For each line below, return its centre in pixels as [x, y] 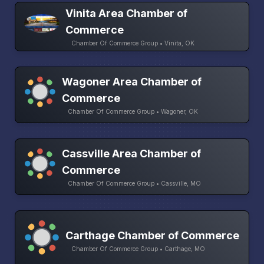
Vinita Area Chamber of [126, 13]
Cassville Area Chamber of [132, 154]
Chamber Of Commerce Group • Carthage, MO [138, 249]
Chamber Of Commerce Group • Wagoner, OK [133, 111]
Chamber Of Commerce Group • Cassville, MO [135, 184]
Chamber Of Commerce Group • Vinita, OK [133, 43]
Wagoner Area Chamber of [132, 81]
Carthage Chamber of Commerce [152, 236]
